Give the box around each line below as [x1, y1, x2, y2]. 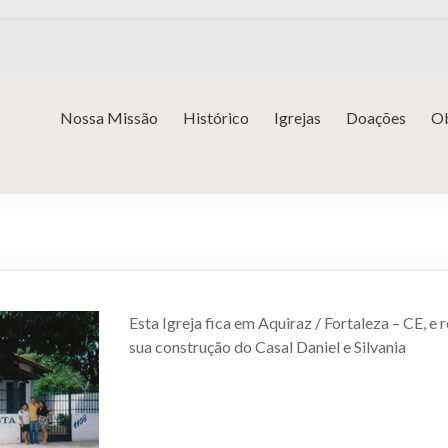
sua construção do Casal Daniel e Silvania [129, 337, 406, 356]
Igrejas [274, 108, 321, 127]
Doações [346, 108, 406, 127]
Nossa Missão [60, 108, 158, 127]
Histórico [183, 108, 249, 127]
